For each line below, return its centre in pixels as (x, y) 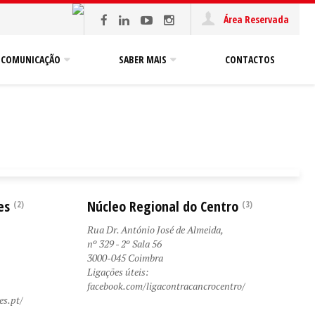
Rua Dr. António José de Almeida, (155, 230)
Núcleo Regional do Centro (162, 206)
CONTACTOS (250, 59)
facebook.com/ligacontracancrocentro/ (166, 286)
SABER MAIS (143, 59)
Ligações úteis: (118, 272)
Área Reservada (255, 19)
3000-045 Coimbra (125, 258)
